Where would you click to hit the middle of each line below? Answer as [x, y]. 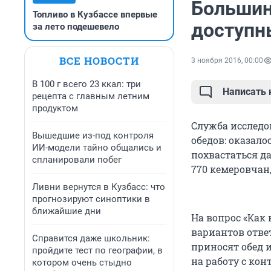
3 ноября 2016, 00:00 [227, 61]
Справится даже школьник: [91, 238]
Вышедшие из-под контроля [93, 135]
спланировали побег [77, 160]
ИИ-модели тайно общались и [97, 148]
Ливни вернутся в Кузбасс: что [99, 187]
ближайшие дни [67, 211]
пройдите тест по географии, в [97, 250]
